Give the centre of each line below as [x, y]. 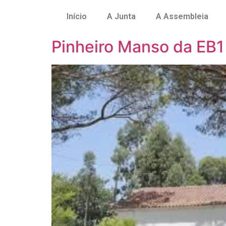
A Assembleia [182, 16]
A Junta [121, 16]
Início [77, 16]
